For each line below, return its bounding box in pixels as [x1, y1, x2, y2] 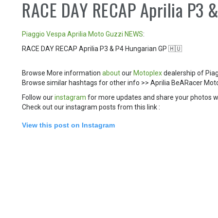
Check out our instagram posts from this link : [22, 103, 161, 111]
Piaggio [22, 30, 45, 38]
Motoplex [133, 69, 163, 77]
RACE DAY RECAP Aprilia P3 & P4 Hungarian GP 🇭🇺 [22, 44, 182, 53]
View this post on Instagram [22, 121, 115, 129]
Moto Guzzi [88, 30, 124, 38]
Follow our [22, 93, 55, 101]
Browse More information [22, 69, 103, 77]
